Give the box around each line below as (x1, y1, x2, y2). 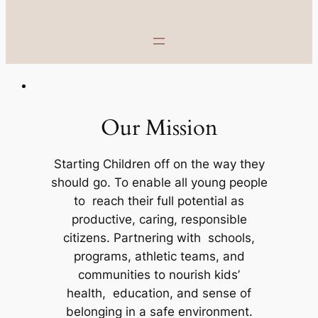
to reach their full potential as (74, 194, 244, 209)
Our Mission (100, 113, 218, 143)
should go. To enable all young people (50, 175, 268, 190)
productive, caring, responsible (71, 212, 247, 227)
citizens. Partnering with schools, (63, 231, 255, 246)
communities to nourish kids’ (78, 268, 240, 283)
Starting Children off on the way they (53, 157, 265, 172)
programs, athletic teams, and (73, 249, 245, 264)
